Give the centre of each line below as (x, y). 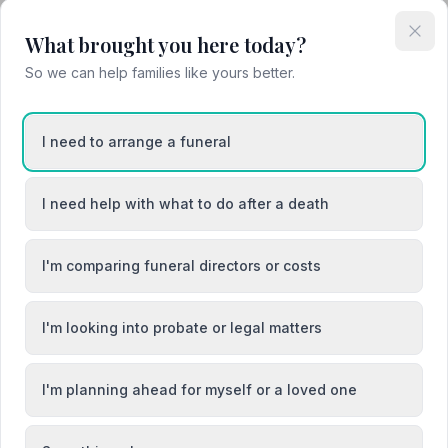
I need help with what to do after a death (185, 203)
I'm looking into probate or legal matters (182, 327)
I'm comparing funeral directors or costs (181, 265)
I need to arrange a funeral (136, 141)
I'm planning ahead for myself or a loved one (199, 389)
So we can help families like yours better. (160, 72)
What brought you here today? (165, 44)
